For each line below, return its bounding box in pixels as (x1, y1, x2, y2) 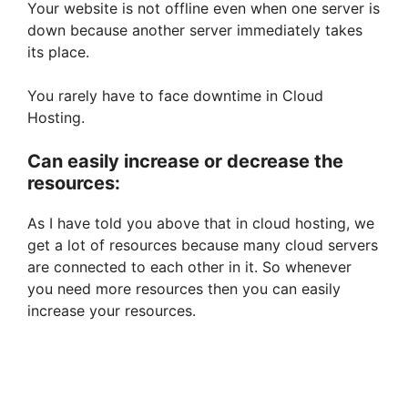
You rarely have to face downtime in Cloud (27, 87, 323, 106)
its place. (27, 43, 89, 62)
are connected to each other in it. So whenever (27, 258, 352, 277)
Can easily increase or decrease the (27, 150, 343, 173)
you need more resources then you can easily (27, 280, 341, 299)
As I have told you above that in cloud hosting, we (27, 214, 374, 233)
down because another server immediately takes (27, 21, 362, 40)
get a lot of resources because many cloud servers (27, 236, 378, 255)
